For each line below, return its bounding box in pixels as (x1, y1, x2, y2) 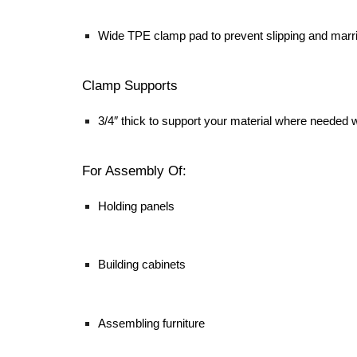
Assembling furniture (97, 316, 205, 330)
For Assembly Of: (81, 163, 186, 178)
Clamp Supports (81, 77, 178, 93)
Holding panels (97, 198, 175, 213)
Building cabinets (97, 257, 186, 272)
